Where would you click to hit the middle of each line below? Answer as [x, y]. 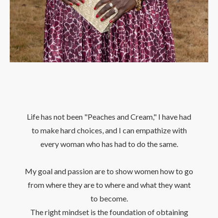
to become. [109, 199]
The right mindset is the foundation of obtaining [109, 212]
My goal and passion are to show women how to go [109, 171]
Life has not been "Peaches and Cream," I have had [109, 117]
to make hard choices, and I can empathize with [109, 130]
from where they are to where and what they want [109, 185]
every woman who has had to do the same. [109, 144]
